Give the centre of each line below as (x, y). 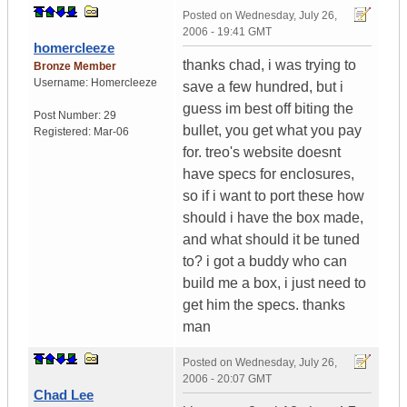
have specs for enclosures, (268, 174)
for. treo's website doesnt (262, 153)
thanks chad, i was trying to (269, 65)
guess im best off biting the (268, 109)
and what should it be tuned (271, 240)
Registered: (64, 132)
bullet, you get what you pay (272, 131)
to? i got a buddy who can (265, 262)
